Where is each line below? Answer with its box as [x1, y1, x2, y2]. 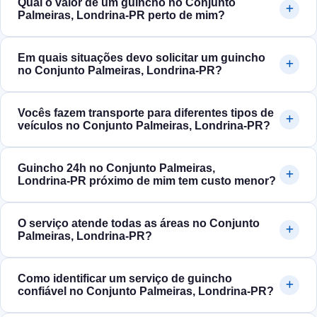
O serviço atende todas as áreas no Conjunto [18, 217, 260, 230]
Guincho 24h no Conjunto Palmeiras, [18, 162, 215, 175]
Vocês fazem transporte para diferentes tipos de [18, 107, 274, 120]
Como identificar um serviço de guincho [18, 272, 232, 285]
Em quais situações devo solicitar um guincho [18, 52, 265, 64]
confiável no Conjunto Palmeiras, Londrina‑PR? [18, 285, 274, 298]
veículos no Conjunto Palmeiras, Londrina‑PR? [18, 120, 270, 132]
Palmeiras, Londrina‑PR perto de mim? [18, 9, 225, 22]
